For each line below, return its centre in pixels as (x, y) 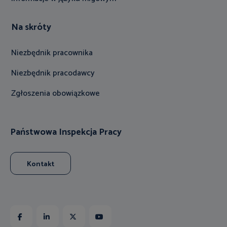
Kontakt (41, 164)
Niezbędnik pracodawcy (53, 73)
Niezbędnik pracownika (52, 53)
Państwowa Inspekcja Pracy (66, 132)
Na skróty (31, 27)
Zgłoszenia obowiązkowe (55, 93)
